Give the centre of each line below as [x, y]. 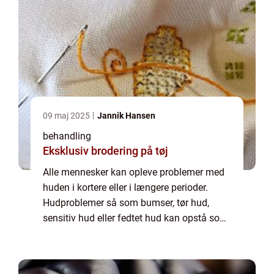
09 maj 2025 [67, 116]
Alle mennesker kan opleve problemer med [134, 172]
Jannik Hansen [126, 116]
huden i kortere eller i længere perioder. [125, 187]
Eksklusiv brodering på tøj [106, 151]
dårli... [56, 249]
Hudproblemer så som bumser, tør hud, [126, 203]
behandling [67, 136]
